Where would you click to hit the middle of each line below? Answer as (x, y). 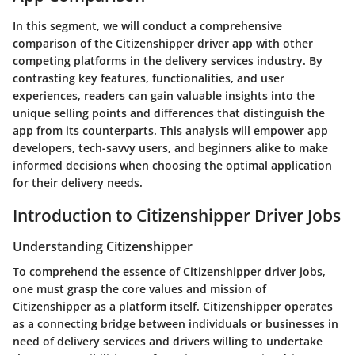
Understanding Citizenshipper (103, 246)
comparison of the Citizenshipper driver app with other (163, 43)
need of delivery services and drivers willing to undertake (168, 342)
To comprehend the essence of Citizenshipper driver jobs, (169, 272)
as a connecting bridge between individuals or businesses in (176, 324)
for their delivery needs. (78, 182)
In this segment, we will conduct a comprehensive (147, 25)
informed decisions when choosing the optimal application (172, 165)
